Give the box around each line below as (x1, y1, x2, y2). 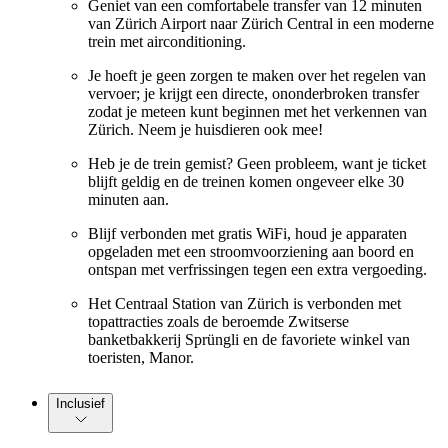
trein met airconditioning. (88, 32, 246, 50)
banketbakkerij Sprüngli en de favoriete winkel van (88, 330, 410, 348)
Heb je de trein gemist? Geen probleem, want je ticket (88, 154, 426, 172)
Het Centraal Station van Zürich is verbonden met (88, 294, 401, 312)
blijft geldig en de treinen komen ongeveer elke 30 (88, 172, 404, 190)
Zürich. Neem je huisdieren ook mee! (88, 120, 323, 138)
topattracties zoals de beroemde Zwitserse (88, 312, 349, 330)
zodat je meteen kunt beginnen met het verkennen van (88, 102, 427, 120)
